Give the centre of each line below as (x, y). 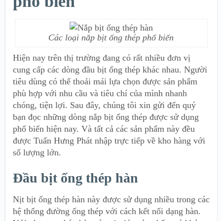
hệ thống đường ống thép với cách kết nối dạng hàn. (107, 211)
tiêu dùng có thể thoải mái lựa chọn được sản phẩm (105, 81)
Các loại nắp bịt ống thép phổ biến (111, 37)
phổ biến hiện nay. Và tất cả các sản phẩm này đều (104, 129)
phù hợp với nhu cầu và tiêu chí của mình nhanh (100, 93)
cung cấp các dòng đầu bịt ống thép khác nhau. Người (110, 69)
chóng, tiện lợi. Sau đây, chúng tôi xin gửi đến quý (104, 105)
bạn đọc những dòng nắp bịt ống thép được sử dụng (106, 117)
